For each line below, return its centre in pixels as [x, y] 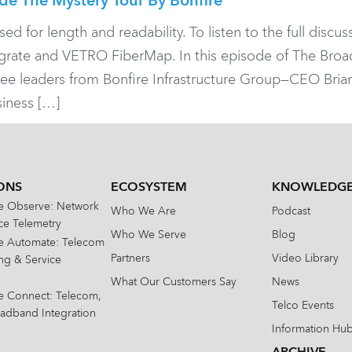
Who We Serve [149, 235]
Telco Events [303, 306]
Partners [131, 259]
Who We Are [144, 212]
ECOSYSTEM [149, 188]
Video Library [306, 259]
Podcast [291, 212]
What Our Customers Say [174, 282]
